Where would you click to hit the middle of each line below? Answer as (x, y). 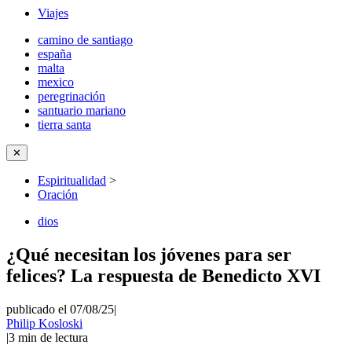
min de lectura (53, 337)
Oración (58, 194)
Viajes (53, 13)
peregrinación (71, 96)
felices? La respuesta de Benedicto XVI (163, 275)
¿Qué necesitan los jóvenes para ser (149, 254)
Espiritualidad (72, 180)
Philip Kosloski (44, 323)
